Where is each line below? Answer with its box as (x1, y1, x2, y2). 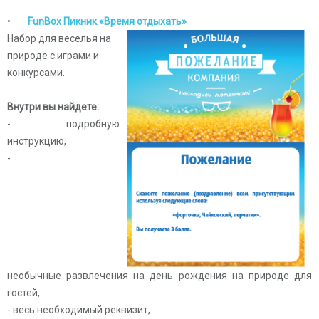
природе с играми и (7, 50, 99, 61)
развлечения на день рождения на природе (66, 270, 289, 281)
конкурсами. (7, 67, 65, 78)
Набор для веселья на (7, 33, 111, 44)
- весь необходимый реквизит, (7, 304, 150, 315)
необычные (7, 270, 67, 281)
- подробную (7, 118, 120, 130)
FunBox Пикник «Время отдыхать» (28, 16, 187, 27)
